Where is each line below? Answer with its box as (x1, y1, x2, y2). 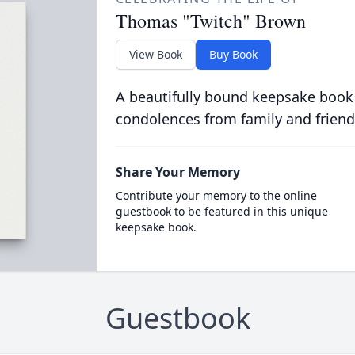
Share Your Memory (115, 163, 240, 181)
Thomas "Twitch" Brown (115, 8, 306, 33)
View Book (128, 47, 182, 62)
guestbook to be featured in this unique (115, 204, 328, 219)
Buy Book (208, 47, 258, 62)
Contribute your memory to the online (115, 188, 317, 203)
